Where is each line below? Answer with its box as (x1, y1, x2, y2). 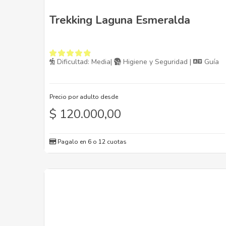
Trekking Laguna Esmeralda (49, 13, 190, 28)
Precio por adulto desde (49, 93, 118, 101)
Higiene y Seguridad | (121, 57, 193, 67)
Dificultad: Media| (55, 57, 114, 67)
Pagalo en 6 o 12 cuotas (56, 138, 127, 146)
